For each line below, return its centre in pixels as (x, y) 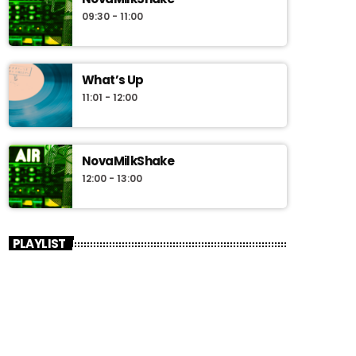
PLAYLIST (39, 243)
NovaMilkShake (128, 161)
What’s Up (113, 80)
